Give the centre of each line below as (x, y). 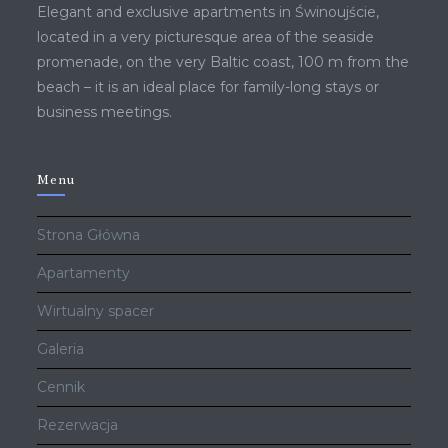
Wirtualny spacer (96, 311)
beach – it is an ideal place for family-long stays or (208, 87)
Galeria (61, 349)
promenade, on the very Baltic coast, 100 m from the (223, 62)
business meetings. (105, 112)
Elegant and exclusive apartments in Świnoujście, (208, 12)
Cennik (61, 387)
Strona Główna (89, 235)
